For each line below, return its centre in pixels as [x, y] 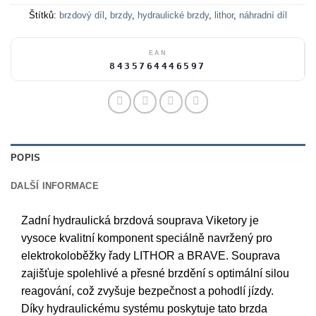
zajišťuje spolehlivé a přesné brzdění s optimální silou [155, 274]
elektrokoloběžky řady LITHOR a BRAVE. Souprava [151, 256]
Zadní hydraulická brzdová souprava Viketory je [140, 221]
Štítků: [44, 16]
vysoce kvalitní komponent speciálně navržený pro [147, 238]
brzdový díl [82, 16]
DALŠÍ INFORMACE [55, 186]
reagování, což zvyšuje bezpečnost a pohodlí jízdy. [147, 291]
